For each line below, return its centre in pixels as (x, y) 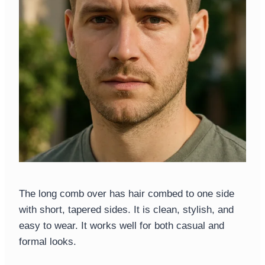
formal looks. (48, 242)
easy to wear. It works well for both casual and (122, 226)
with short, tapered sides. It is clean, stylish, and (126, 210)
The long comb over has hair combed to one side (127, 194)
